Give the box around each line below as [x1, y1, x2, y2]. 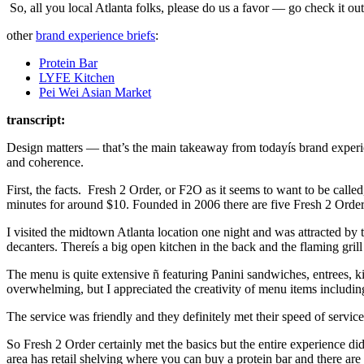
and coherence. [6, 155, 84, 170]
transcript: [6, 113, 65, 128]
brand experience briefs [36, 28, 155, 43]
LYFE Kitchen [39, 71, 115, 85]
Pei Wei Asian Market [39, 85, 151, 100]
